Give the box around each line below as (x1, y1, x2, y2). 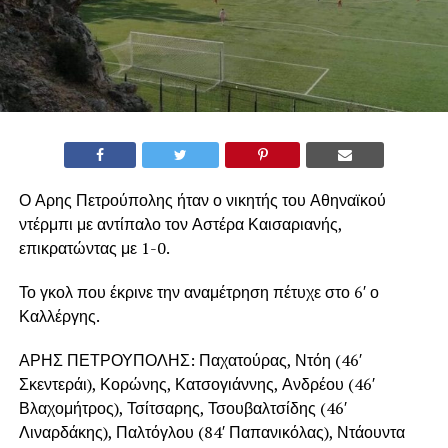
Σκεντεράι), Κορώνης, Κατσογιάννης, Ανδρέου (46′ (18, 372, 379, 395)
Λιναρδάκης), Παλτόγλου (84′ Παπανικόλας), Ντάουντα (18, 420, 405, 443)
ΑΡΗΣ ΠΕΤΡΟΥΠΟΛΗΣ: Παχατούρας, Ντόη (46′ (18, 348, 362, 371)
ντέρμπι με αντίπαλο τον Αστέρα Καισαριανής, (18, 212, 342, 235)
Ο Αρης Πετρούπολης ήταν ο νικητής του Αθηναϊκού (18, 188, 386, 211)
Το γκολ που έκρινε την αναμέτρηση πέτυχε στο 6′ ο (18, 280, 379, 303)
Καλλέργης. (18, 304, 100, 327)
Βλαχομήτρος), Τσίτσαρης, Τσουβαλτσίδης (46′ (18, 396, 347, 419)
